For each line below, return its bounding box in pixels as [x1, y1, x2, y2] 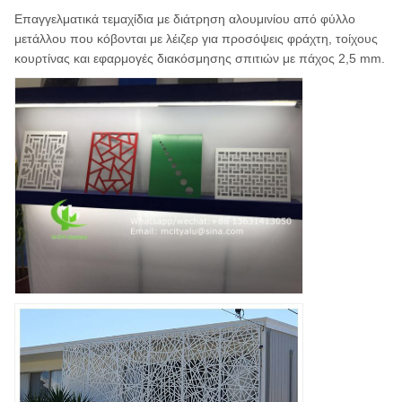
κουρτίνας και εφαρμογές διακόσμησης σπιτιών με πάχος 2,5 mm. [14, 51, 385, 66]
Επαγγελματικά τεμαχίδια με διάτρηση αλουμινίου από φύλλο [14, 12, 355, 26]
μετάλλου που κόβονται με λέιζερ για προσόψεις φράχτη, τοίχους [14, 31, 378, 46]
